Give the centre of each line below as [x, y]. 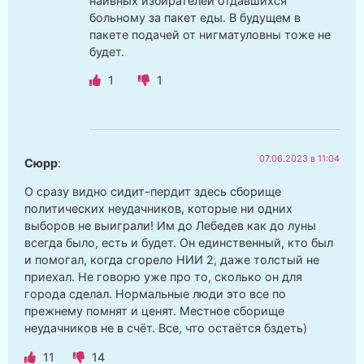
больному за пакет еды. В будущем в [195, 17]
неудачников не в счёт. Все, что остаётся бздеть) [166, 328]
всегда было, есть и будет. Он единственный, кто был [179, 243]
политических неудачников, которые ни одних [158, 209]
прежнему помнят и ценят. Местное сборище [154, 311]
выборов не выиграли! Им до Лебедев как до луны [170, 226]
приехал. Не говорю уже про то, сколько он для [163, 277]
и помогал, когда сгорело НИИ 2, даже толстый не [172, 260]
